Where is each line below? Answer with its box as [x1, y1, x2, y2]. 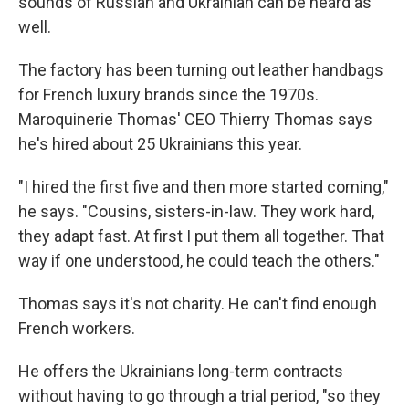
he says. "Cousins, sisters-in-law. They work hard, [18, 202, 374, 221]
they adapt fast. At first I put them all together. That [18, 226, 384, 246]
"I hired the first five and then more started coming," [18, 177, 389, 196]
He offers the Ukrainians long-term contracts [18, 362, 343, 381]
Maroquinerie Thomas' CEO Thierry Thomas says [18, 110, 372, 129]
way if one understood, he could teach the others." [18, 251, 380, 270]
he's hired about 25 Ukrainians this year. [18, 134, 302, 153]
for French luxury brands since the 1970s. [18, 85, 319, 104]
